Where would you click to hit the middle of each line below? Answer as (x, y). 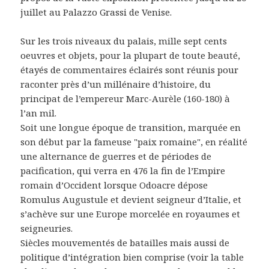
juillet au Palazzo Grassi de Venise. (96, 12)
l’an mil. (39, 113)
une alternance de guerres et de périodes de (116, 156)
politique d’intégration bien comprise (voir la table (132, 257)
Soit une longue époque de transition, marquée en (131, 128)
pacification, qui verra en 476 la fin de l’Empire (123, 171)
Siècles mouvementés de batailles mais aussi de (125, 243)
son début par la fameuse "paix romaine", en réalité (134, 142)
